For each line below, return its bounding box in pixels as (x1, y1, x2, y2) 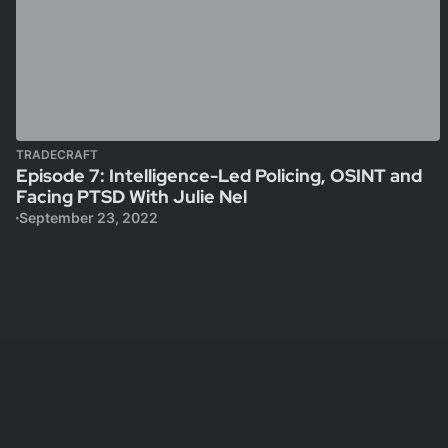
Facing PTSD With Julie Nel (16, 185, 247, 208)
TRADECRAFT (16, 147, 98, 162)
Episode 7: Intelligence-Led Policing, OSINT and (16, 164, 422, 187)
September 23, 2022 (18, 209, 158, 226)
